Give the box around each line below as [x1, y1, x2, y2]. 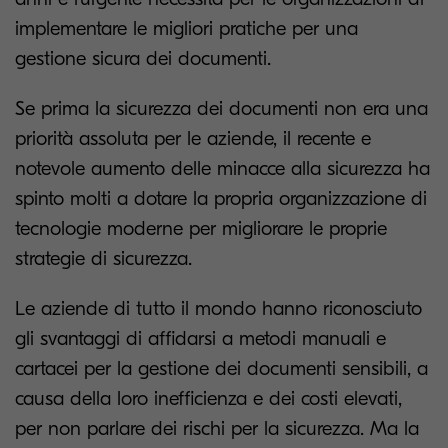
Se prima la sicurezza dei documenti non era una [15, 97, 428, 120]
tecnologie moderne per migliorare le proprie [15, 217, 387, 240]
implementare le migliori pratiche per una [15, 17, 358, 40]
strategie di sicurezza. [15, 247, 192, 270]
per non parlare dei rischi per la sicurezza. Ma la [15, 417, 419, 440]
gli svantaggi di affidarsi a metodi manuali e [15, 327, 386, 350]
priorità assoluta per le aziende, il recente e [15, 127, 371, 150]
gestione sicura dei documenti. [15, 47, 271, 70]
